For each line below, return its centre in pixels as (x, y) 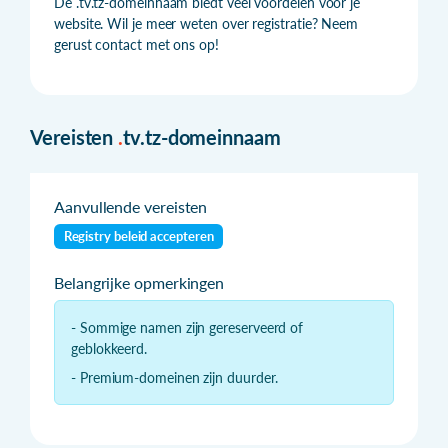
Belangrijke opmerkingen (139, 282)
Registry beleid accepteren (138, 236)
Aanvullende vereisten (131, 206)
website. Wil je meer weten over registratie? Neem (206, 23)
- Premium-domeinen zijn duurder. (174, 377)
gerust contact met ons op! (136, 44)
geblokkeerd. (109, 348)
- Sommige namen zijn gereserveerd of (187, 327)
